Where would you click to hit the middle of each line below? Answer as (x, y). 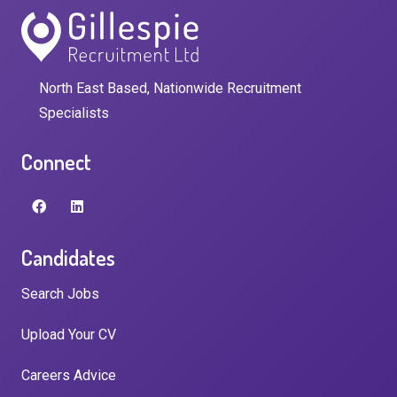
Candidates (68, 257)
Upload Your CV (69, 334)
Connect (56, 161)
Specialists (74, 113)
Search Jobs (60, 293)
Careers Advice (69, 375)
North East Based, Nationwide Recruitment (170, 88)
